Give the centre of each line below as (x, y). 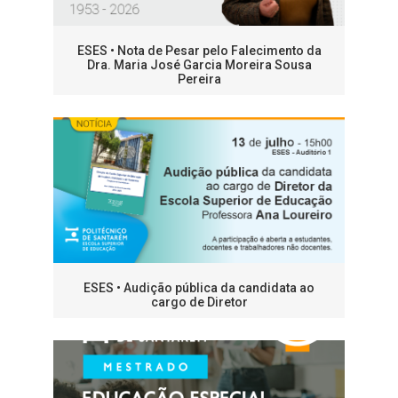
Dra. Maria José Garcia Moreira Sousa (199, 65)
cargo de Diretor (199, 302)
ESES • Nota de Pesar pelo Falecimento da (199, 51)
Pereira (199, 80)
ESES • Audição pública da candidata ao (199, 288)
